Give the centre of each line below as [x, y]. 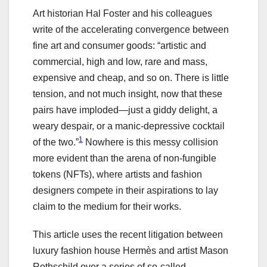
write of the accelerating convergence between [131, 30]
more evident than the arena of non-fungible [125, 159]
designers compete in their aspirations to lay [125, 191]
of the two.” [56, 142]
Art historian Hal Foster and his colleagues [122, 14]
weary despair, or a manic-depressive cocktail [129, 126]
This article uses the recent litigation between [128, 235]
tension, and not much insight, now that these [128, 94]
